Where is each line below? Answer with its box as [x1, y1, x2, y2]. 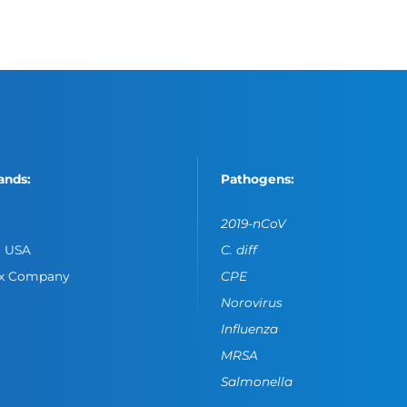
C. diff [221, 243, 258, 258]
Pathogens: [221, 172, 295, 187]
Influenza [221, 321, 279, 336]
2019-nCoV [221, 216, 287, 232]
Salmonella [221, 373, 293, 389]
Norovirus [221, 294, 283, 310]
